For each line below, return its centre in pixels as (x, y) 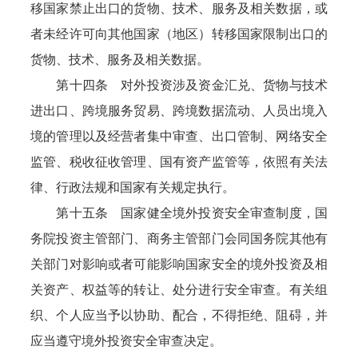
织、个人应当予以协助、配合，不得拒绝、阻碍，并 (179, 315)
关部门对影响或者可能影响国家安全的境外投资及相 (179, 264)
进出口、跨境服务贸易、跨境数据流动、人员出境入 (179, 111)
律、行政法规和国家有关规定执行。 (133, 187)
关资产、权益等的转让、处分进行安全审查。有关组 (179, 290)
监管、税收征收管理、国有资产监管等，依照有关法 (179, 162)
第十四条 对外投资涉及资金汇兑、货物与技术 (179, 85)
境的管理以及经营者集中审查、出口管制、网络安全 (179, 136)
